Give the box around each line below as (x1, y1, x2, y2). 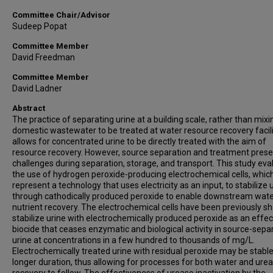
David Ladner (12, 83, 62, 93)
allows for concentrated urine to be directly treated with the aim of (12, 136, 266, 146)
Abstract (12, 104, 45, 113)
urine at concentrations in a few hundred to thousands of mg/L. (12, 235, 255, 245)
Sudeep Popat (12, 21, 67, 31)
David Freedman (12, 52, 75, 62)
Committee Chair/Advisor (12, 10, 110, 19)
